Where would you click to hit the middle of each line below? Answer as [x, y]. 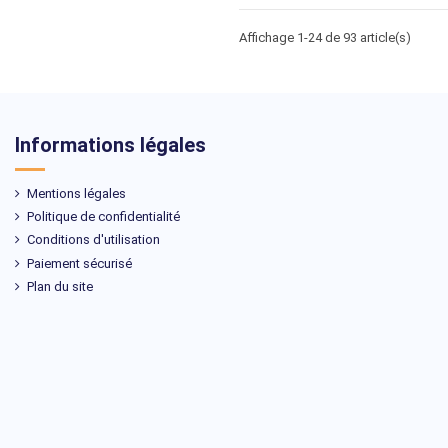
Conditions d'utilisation [93, 240]
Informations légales [110, 145]
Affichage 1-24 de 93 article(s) [325, 37]
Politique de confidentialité [103, 217]
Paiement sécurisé [79, 263]
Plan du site [60, 286]
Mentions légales [76, 194]
